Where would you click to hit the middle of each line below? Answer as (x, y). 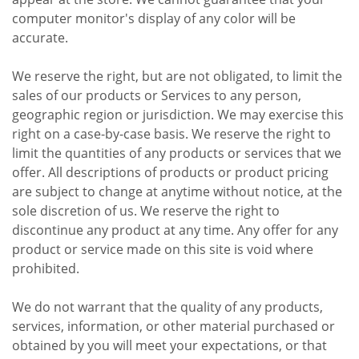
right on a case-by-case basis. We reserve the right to (171, 133)
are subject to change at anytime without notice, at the (177, 191)
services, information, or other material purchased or (173, 326)
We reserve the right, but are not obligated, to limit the (177, 76)
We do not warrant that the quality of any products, (167, 307)
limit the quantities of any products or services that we (177, 153)
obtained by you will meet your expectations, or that (169, 345)
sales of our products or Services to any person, (157, 95)
